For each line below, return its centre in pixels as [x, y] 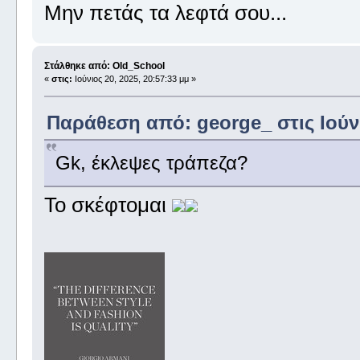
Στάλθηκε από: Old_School [104, 65]
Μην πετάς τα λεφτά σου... [165, 13]
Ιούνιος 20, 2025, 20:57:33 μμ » [134, 78]
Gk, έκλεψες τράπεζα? [151, 162]
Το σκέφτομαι [108, 205]
